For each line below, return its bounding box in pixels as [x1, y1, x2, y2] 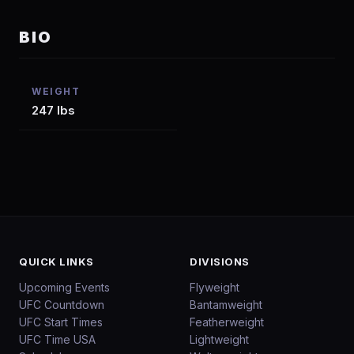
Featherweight [190, 315, 264, 329]
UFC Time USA [19, 333, 96, 346]
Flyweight [190, 281, 239, 294]
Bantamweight [190, 298, 262, 311]
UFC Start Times [19, 315, 103, 329]
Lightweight [190, 333, 249, 346]
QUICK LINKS [19, 255, 94, 268]
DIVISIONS [190, 255, 250, 268]
